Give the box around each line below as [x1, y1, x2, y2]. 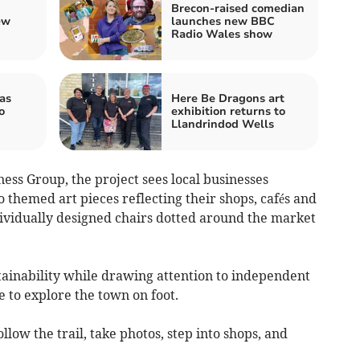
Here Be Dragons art [171, 90, 284, 106]
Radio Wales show [171, 26, 272, 42]
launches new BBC [171, 13, 275, 29]
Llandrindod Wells [171, 116, 274, 132]
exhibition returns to [171, 103, 285, 119]
